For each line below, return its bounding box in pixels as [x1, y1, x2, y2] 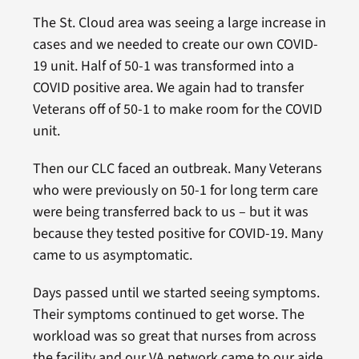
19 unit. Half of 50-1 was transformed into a [32, 56, 294, 77]
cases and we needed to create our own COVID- [32, 34, 318, 55]
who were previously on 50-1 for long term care [32, 180, 318, 201]
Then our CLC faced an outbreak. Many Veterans [32, 159, 322, 179]
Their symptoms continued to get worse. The [32, 305, 305, 325]
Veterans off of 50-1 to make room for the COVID [32, 99, 322, 120]
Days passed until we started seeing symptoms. [32, 283, 320, 304]
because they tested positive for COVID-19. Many [32, 224, 323, 244]
